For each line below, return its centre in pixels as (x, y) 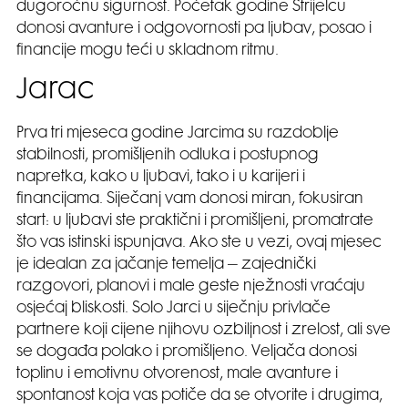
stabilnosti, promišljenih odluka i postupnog (168, 156)
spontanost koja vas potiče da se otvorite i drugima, (199, 397)
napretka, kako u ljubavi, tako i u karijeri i (161, 178)
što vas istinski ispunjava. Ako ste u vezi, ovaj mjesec (199, 244)
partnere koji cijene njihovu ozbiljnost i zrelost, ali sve (204, 331)
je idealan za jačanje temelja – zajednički (166, 265)
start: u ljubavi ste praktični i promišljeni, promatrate (195, 222)
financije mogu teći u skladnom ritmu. (148, 51)
